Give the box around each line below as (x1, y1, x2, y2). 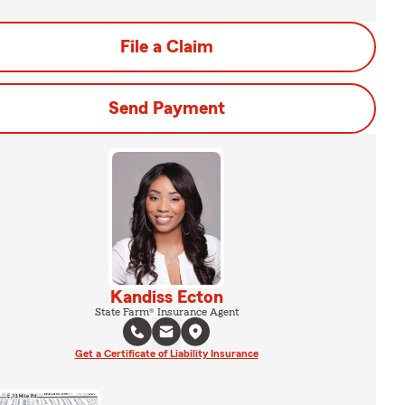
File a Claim (119, 38, 213, 56)
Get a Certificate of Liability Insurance (74, 347, 259, 359)
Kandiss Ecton (109, 287, 223, 306)
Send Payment (108, 99, 225, 118)
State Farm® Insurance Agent (94, 306, 239, 317)
